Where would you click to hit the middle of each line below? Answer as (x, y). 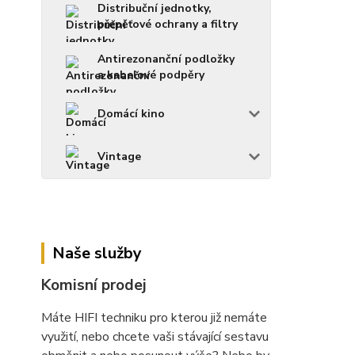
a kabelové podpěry (151, 75)
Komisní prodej (94, 285)
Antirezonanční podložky (166, 59)
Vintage (119, 157)
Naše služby (97, 253)
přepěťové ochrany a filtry (168, 24)
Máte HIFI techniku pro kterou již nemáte (154, 318)
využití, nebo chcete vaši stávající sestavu (155, 337)
